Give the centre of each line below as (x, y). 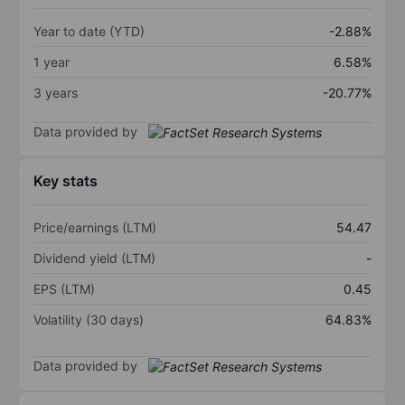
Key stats (66, 181)
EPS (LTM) (64, 289)
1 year (52, 61)
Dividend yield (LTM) (94, 259)
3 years (56, 92)
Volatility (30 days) (89, 320)
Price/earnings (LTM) (95, 228)
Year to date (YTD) (89, 31)
